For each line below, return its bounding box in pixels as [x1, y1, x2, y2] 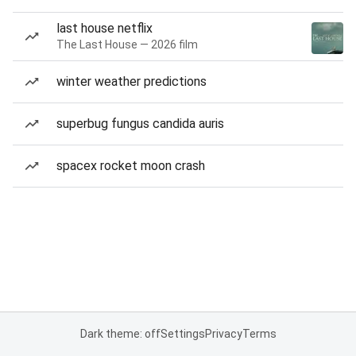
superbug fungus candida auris [56, 116, 224, 131]
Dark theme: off [79, 327, 161, 340]
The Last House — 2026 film [56, 38, 198, 51]
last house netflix [56, 21, 153, 36]
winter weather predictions [56, 74, 207, 89]
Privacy [204, 327, 242, 340]
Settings [160, 327, 205, 340]
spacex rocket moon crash [56, 158, 205, 173]
